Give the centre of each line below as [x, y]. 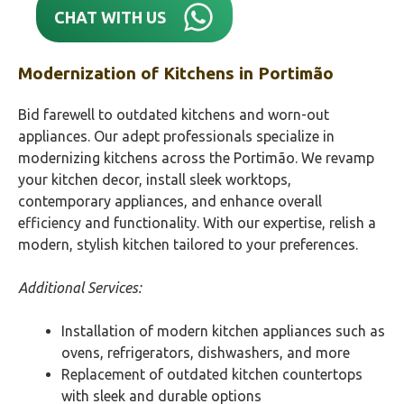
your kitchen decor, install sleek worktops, [155, 179]
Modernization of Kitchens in [138, 73]
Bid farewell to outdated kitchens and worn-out [174, 115]
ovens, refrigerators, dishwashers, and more [206, 353]
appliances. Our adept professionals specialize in [176, 136]
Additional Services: [80, 288]
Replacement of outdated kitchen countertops [212, 374]
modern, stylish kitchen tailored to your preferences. [188, 244]
